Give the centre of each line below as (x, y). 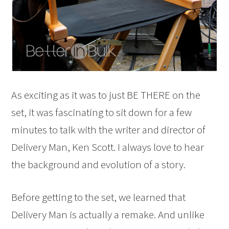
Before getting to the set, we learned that (99, 197)
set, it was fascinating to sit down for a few (102, 112)
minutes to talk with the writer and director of (109, 130)
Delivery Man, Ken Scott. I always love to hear (108, 147)
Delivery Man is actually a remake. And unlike (108, 214)
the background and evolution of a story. (99, 164)
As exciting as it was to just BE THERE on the (106, 95)
